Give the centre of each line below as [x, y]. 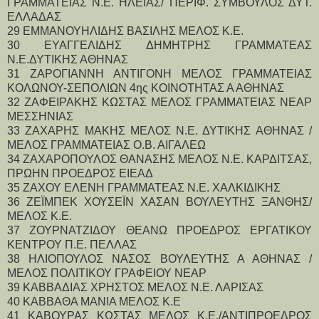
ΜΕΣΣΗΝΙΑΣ [40, 116]
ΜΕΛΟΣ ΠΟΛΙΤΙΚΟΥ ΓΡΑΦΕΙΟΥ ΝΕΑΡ [107, 273]
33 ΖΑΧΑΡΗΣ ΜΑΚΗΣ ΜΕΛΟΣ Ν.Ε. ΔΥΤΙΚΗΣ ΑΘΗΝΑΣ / [159, 130]
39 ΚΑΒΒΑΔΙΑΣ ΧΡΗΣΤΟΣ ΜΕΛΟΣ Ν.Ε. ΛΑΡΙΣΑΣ [135, 287]
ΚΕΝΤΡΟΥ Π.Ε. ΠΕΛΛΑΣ [72, 244]
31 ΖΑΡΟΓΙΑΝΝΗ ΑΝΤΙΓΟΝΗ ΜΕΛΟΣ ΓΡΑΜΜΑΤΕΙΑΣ [159, 73]
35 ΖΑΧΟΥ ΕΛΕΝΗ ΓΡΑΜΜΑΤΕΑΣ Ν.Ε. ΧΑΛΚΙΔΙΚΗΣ [144, 187]
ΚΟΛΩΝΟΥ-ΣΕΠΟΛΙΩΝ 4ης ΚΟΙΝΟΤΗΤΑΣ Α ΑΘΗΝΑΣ [146, 88]
